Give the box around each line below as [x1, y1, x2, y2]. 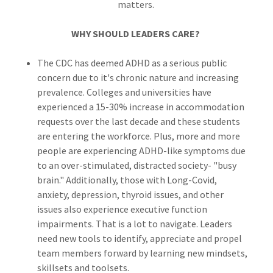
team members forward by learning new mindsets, [37, 247, 247, 259]
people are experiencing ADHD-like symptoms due [37, 144, 246, 157]
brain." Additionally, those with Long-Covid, [37, 174, 217, 186]
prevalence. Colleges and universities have [37, 86, 211, 98]
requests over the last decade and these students [37, 115, 240, 127]
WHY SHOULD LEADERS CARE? [71, 27, 202, 40]
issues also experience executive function [37, 203, 207, 215]
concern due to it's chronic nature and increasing [37, 71, 239, 83]
